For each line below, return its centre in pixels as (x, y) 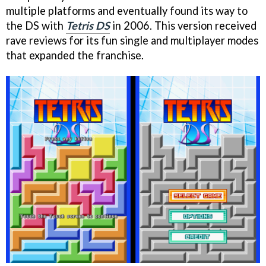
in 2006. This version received (183, 25)
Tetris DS (88, 25)
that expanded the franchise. (75, 55)
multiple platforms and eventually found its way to (127, 10)
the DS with (36, 25)
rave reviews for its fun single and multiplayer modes (132, 40)
